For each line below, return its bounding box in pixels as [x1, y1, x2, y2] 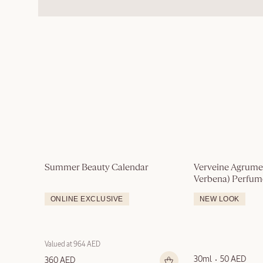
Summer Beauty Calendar [45, 163, 149, 173]
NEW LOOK [200, 195, 240, 204]
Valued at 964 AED [45, 241, 100, 249]
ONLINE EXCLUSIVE [50, 195, 123, 204]
